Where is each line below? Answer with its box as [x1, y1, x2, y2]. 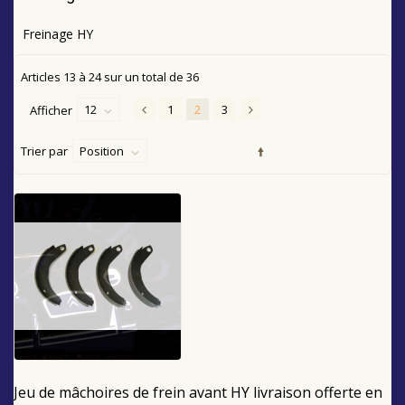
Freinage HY [23, 24, 93, 42]
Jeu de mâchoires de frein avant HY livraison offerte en [14, 381, 382, 402]
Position [80, 142, 124, 159]
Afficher [30, 101, 72, 118]
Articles [21, 68, 63, 85]
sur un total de [101, 68, 186, 85]
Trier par [21, 142, 68, 159]
